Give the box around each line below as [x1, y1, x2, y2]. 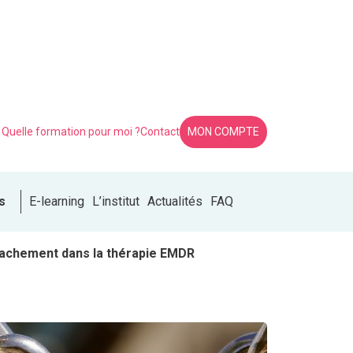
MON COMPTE [187, 124, 259, 138]
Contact [139, 124, 180, 138]
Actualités [147, 194, 203, 210]
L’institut [91, 194, 139, 210]
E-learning [28, 194, 84, 210]
